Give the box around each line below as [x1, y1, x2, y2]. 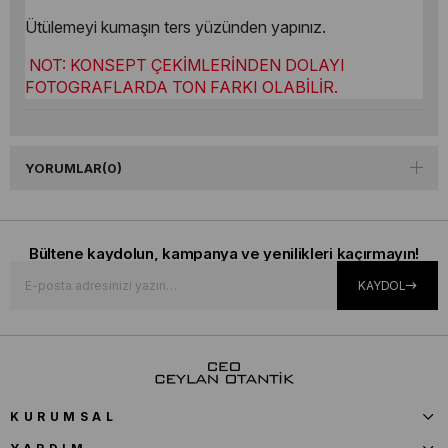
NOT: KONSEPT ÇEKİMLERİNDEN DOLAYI [29, 54, 345, 75]
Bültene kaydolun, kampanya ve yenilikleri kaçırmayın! [28, 243, 420, 263]
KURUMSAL [10, 408, 117, 424]
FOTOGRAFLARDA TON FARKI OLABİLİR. [25, 76, 338, 97]
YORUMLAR [25, 159, 102, 176]
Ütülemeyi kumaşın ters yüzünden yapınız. [25, 16, 326, 37]
